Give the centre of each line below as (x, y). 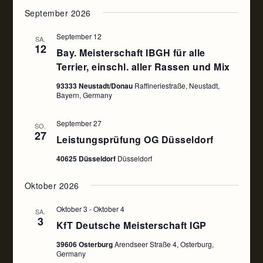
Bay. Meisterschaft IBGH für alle (131, 53)
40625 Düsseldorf (87, 159)
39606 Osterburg (85, 244)
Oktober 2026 (52, 186)
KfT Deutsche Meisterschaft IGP (131, 225)
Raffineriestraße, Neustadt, (177, 85)
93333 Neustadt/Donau (95, 86)
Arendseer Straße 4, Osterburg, (164, 244)
